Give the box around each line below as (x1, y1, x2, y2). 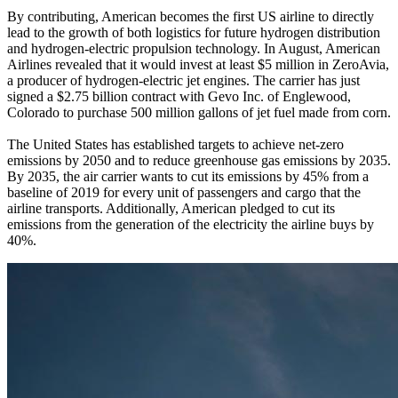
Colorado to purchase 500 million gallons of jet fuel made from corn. (7, 104, 391, 120)
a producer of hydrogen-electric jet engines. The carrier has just (7, 72, 360, 88)
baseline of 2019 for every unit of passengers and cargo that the (7, 184, 361, 200)
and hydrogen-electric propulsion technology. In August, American (7, 40, 380, 56)
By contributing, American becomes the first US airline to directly (7, 8, 374, 24)
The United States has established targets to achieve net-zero (7, 136, 344, 152)
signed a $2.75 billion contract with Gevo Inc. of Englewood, (7, 88, 351, 104)
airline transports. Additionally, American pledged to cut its (7, 200, 335, 216)
